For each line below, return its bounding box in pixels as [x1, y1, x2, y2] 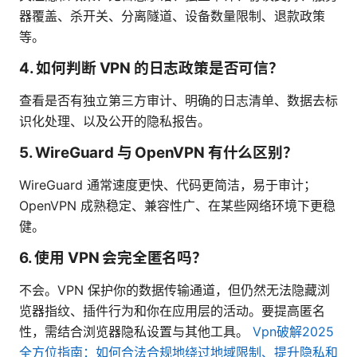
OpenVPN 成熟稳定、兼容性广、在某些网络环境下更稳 [19, 198, 335, 214]
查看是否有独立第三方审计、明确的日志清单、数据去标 [19, 92, 338, 109]
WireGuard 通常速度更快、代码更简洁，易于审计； [19, 177, 316, 194]
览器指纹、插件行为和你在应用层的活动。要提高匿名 [19, 303, 325, 320]
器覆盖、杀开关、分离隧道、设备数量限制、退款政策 [19, 8, 325, 25]
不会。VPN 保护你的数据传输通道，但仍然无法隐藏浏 [19, 282, 330, 299]
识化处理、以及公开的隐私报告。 [19, 113, 210, 130]
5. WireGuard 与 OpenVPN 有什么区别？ [19, 143, 298, 163]
